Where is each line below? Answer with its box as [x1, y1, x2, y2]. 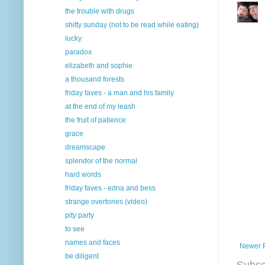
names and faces [64, 238, 120, 247]
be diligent [64, 251, 99, 260]
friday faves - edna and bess [64, 183, 156, 192]
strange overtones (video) [64, 197, 147, 206]
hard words [64, 170, 101, 179]
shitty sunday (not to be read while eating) [64, 20, 199, 29]
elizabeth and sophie [64, 61, 132, 70]
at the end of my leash [64, 102, 135, 111]
